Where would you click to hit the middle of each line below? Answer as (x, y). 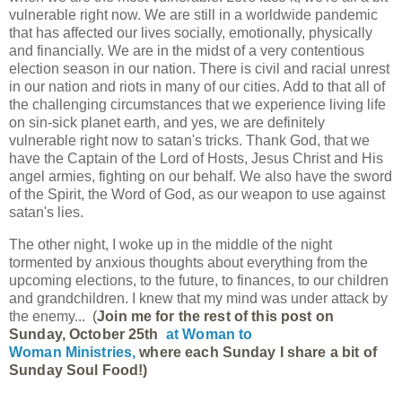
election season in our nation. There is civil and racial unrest (199, 69)
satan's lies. (46, 213)
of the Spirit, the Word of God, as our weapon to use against (197, 195)
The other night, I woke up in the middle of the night (170, 244)
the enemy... (51, 316)
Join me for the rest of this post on (215, 316)
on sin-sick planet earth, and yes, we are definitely (167, 123)
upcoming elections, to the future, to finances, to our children (199, 280)
